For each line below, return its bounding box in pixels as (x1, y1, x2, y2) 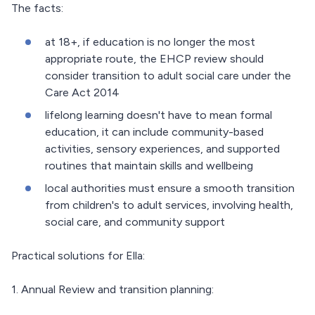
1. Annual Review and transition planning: (11, 283, 214, 297)
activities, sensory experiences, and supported (45, 142, 280, 156)
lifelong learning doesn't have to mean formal (45, 108, 272, 122)
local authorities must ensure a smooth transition (45, 181, 295, 195)
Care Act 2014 (45, 86, 120, 100)
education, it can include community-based (45, 125, 264, 139)
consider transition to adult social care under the (45, 69, 291, 83)
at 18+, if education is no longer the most (45, 35, 255, 49)
